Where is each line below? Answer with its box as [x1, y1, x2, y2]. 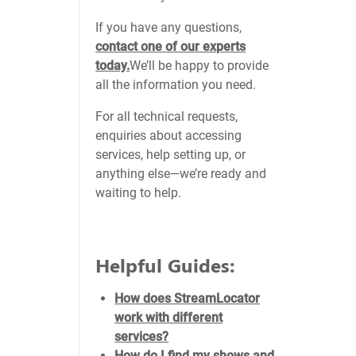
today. [95, 58, 130, 73]
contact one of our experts [95, 39, 246, 54]
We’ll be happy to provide [130, 58, 269, 73]
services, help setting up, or [95, 147, 246, 162]
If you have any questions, [95, 20, 242, 35]
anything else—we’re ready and [95, 166, 267, 181]
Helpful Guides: [95, 252, 236, 277]
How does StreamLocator [114, 291, 261, 306]
